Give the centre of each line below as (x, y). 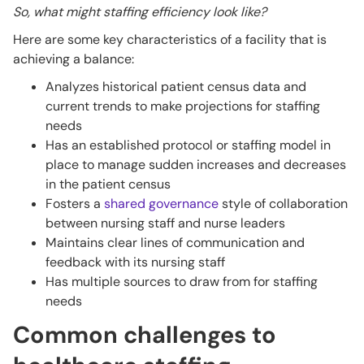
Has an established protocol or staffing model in (188, 145)
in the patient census (108, 184)
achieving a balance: (74, 59)
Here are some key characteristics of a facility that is (170, 40)
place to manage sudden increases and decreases (196, 165)
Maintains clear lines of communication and (175, 243)
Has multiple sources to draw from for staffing (182, 282)
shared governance (161, 204)
